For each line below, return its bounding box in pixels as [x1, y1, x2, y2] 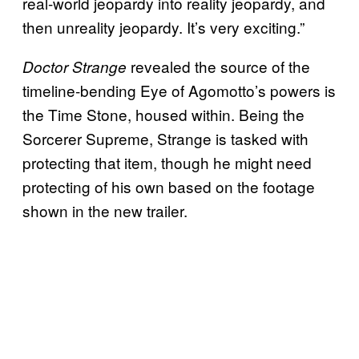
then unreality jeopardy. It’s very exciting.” [22, 15, 305, 38]
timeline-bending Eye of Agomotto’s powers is [22, 79, 336, 101]
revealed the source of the [127, 54, 310, 77]
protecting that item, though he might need [22, 151, 312, 173]
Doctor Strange [22, 55, 127, 77]
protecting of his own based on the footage [22, 175, 315, 197]
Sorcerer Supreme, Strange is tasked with [22, 127, 309, 149]
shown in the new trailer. [22, 199, 188, 221]
